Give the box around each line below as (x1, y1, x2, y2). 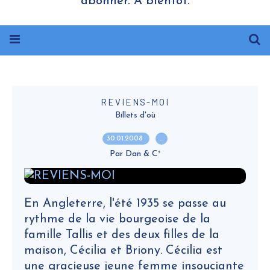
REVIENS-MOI (101, 96, 169, 107)
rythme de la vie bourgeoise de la (24, 213, 210, 225)
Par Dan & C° (109, 149, 161, 159)
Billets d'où (115, 111, 155, 120)
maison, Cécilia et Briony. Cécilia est (24, 245, 222, 257)
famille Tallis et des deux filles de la (24, 229, 219, 241)
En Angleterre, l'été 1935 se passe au (24, 198, 226, 210)
